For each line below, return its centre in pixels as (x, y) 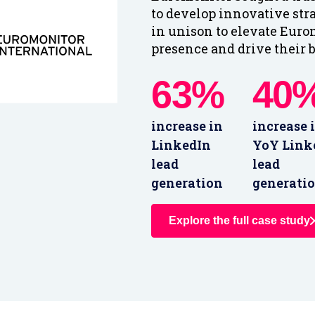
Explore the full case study (240, 221)
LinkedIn (181, 145)
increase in (187, 126)
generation (187, 183)
